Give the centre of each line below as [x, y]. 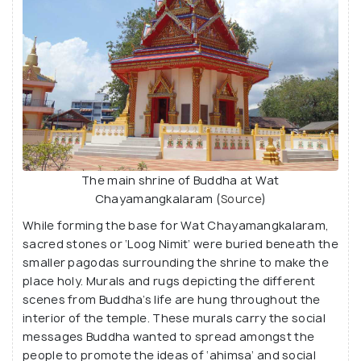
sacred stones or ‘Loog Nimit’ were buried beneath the [180, 243]
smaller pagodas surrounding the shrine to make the [176, 262]
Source [241, 198]
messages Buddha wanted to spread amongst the [169, 336]
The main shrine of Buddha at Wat [180, 180]
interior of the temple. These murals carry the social [174, 317]
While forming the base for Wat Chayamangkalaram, [176, 225]
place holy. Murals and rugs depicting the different [169, 280]
